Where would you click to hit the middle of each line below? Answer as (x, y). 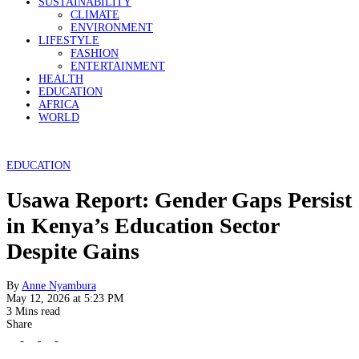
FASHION (95, 53)
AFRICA (59, 105)
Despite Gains (73, 251)
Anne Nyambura (59, 285)
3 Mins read (33, 311)
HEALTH (61, 79)
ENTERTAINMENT (118, 66)
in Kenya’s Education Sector (143, 225)
